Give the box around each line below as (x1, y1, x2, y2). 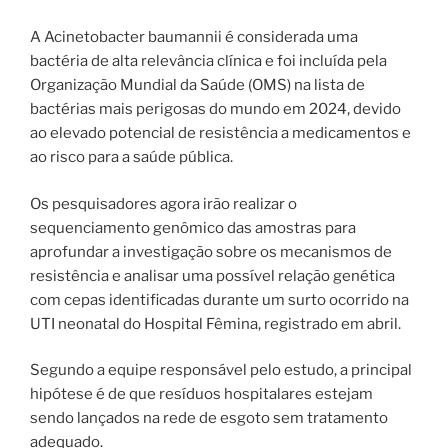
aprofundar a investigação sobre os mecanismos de (30, 242, 392, 261)
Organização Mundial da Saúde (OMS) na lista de (30, 76, 365, 95)
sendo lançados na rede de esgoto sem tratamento (30, 409, 388, 428)
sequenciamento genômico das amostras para (30, 218, 356, 237)
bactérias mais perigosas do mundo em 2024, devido (30, 100, 401, 119)
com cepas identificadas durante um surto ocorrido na (30, 290, 409, 309)
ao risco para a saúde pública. (30, 148, 233, 167)
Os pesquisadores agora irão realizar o (30, 194, 297, 213)
